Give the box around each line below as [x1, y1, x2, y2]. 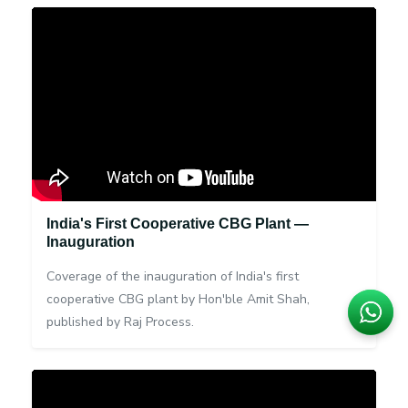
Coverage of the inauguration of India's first [46, 268, 299, 286]
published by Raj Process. [46, 313, 194, 331]
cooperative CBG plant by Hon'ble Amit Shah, [46, 291, 310, 309]
